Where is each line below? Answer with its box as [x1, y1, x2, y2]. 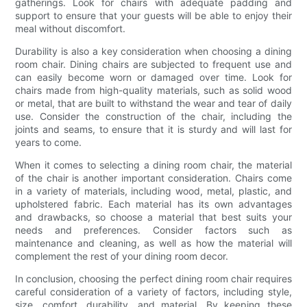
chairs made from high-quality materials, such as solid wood [15, 84, 292, 97]
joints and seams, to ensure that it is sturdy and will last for [15, 123, 292, 136]
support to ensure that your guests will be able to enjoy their [15, 10, 292, 22]
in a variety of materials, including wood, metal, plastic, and [15, 185, 292, 197]
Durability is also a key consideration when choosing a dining [15, 45, 292, 58]
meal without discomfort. [15, 23, 126, 35]
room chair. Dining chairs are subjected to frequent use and [15, 58, 292, 71]
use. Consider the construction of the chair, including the [15, 110, 292, 123]
